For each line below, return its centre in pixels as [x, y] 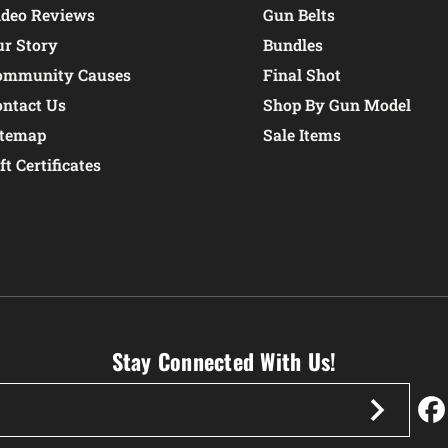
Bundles [293, 45]
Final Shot [302, 75]
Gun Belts [299, 15]
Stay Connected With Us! [224, 360]
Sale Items [302, 135]
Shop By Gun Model [337, 105]
